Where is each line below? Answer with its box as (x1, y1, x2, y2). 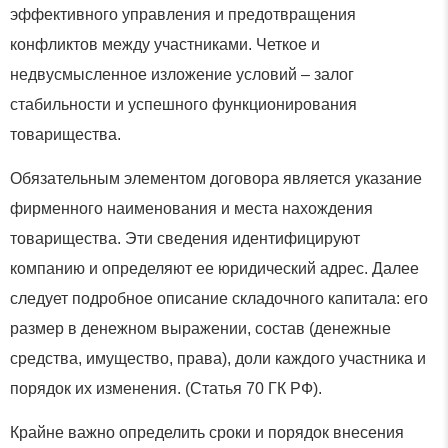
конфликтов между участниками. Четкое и (10, 35, 320, 53)
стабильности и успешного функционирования (10, 95, 357, 113)
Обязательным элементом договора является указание (10, 170, 422, 188)
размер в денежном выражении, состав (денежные (10, 320, 391, 338)
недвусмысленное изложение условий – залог (10, 65, 354, 83)
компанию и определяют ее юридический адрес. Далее (10, 260, 419, 278)
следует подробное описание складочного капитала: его (10, 290, 428, 308)
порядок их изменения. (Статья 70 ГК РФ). (10, 380, 322, 398)
